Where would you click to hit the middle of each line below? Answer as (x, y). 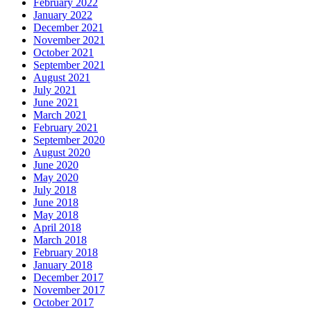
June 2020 (56, 165)
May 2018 (56, 215)
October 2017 (64, 302)
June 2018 (56, 202)
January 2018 (63, 264)
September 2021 (69, 65)
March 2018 (60, 239)
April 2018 (57, 227)
